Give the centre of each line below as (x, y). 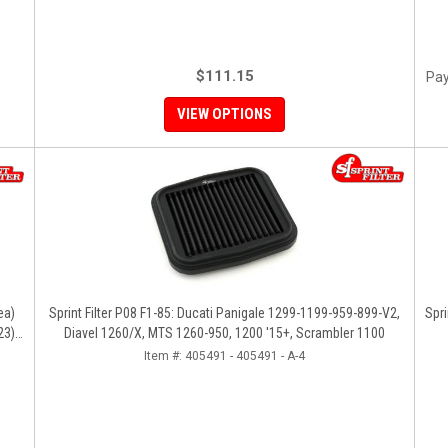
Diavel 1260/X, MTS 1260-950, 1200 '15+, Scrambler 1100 (224, 333)
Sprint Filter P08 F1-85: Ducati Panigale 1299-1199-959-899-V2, (224, 313)
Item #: (164, 356)
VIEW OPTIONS (224, 114)
